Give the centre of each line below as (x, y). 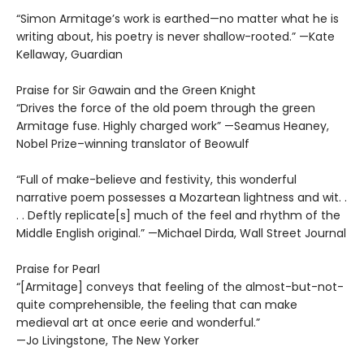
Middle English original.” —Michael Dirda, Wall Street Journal (181, 234)
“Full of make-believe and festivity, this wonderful (156, 180)
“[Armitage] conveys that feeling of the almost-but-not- (180, 287)
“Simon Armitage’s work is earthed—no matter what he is (178, 19)
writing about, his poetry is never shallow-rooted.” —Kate (175, 37)
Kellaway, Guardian (69, 55)
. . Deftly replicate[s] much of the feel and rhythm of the (178, 216)
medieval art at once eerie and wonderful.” (138, 323)
